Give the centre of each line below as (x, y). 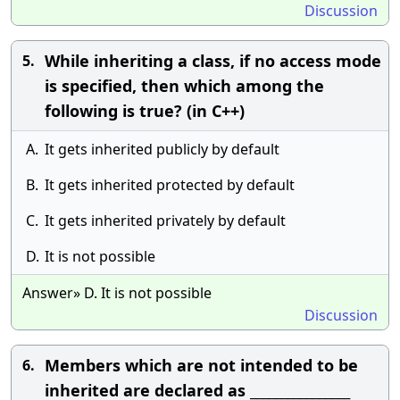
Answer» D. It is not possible (117, 293)
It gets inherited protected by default (170, 185)
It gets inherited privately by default (165, 221)
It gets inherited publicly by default (162, 149)
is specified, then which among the (184, 86)
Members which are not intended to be (201, 365)
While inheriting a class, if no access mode (213, 61)
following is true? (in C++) (145, 111)
